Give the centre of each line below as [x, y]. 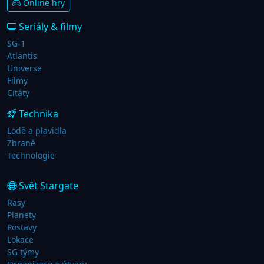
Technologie [31, 156]
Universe [24, 68]
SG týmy [23, 252]
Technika [37, 114]
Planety [22, 215]
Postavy [22, 227]
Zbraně [21, 143]
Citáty [18, 93]
